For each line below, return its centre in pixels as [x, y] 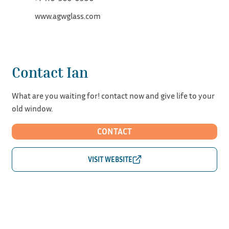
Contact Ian [50, 73]
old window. [32, 108]
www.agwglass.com [68, 16]
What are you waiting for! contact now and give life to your [113, 95]
